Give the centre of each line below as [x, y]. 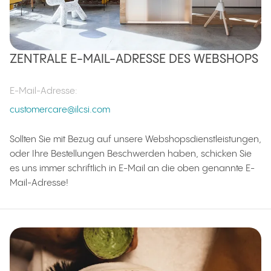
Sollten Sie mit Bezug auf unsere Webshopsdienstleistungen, [135, 139]
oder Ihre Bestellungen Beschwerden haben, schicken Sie [131, 154]
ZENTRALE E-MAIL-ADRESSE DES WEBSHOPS [134, 59]
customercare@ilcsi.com [60, 109]
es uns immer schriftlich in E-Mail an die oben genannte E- [132, 168]
